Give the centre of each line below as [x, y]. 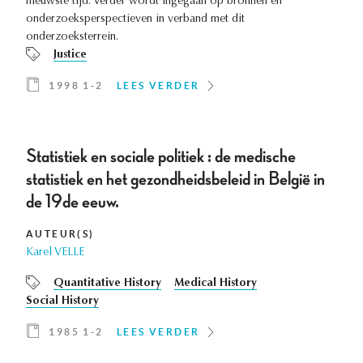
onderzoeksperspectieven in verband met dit [135, 20]
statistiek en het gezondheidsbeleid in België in [175, 179]
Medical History [216, 284]
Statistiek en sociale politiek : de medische [161, 157]
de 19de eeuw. [73, 202]
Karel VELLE [55, 253]
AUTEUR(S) [60, 234]
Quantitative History [107, 284]
